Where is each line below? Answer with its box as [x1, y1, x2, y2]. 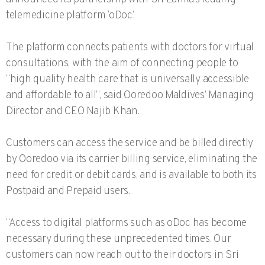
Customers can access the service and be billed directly [6, 137, 254, 151]
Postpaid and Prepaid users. [6, 185, 130, 199]
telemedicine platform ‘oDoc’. [6, 9, 135, 23]
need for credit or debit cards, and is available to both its [6, 169, 257, 183]
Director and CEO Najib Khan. [6, 105, 140, 119]
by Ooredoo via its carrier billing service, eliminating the [6, 153, 258, 167]
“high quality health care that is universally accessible [6, 73, 249, 87]
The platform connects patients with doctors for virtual [6, 41, 254, 55]
